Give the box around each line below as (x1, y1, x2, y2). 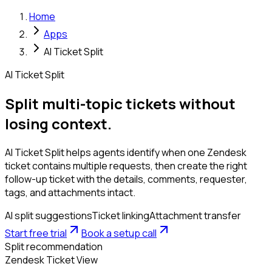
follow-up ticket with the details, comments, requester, (5, 172, 247, 186)
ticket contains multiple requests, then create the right (5, 158, 247, 172)
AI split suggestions (5, 208, 92, 222)
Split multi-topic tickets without (5, 93, 236, 114)
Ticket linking (92, 208, 149, 222)
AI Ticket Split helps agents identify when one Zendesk (5, 145, 246, 159)
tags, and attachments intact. (5, 185, 135, 199)
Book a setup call (81, 226, 157, 240)
